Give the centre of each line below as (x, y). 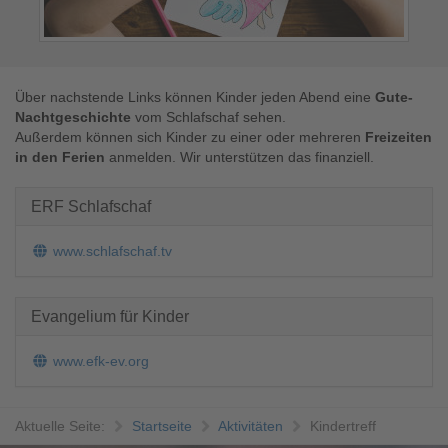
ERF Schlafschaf (91, 206)
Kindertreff (343, 425)
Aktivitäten (250, 425)
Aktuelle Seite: (60, 425)
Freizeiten (398, 136)
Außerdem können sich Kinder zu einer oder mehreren (190, 136)
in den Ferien (60, 156)
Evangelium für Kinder (110, 316)
